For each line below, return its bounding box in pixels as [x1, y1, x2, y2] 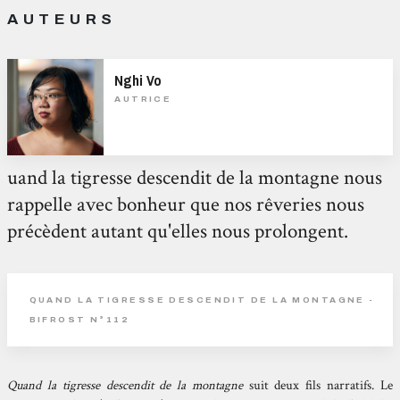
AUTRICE [114, 94, 172, 104]
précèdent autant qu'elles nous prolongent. [7, 217, 349, 245]
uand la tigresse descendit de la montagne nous [7, 163, 383, 191]
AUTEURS [7, 10, 117, 28]
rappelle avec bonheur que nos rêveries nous [7, 190, 365, 218]
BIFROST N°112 [29, 314, 130, 325]
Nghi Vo [114, 71, 162, 91]
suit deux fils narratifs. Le [242, 376, 393, 394]
